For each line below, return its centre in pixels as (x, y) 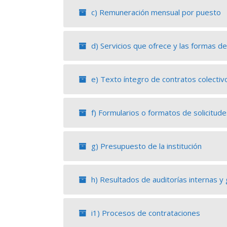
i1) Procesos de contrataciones (145, 213)
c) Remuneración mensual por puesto (155, 12)
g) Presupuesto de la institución (145, 146)
